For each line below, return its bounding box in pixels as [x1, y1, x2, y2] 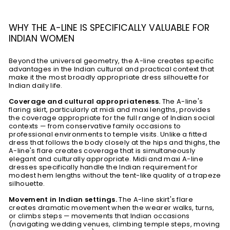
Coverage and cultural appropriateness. [9, 97, 161, 106]
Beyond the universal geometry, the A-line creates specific [9, 56, 214, 66]
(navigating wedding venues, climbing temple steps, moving [9, 219, 220, 229]
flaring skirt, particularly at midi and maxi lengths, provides [9, 105, 210, 114]
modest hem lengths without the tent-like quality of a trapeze [9, 170, 221, 180]
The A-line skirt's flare [117, 195, 194, 204]
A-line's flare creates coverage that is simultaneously [9, 146, 196, 156]
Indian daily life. [9, 81, 63, 90]
